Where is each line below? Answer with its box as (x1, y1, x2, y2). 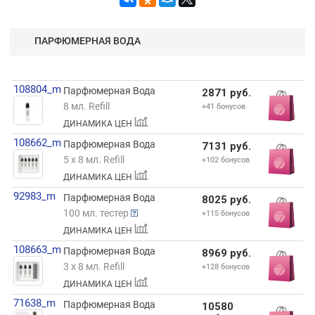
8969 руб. (201, 246, 251, 259)
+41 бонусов (201, 101, 245, 111)
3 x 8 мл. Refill (63, 260, 124, 272)
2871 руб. (201, 86, 251, 99)
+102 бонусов (201, 155, 250, 165)
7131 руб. (201, 139, 251, 153)
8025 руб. (201, 193, 251, 206)
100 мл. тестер (63, 207, 131, 219)
